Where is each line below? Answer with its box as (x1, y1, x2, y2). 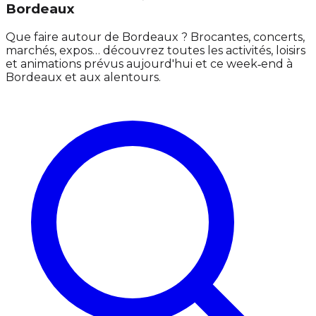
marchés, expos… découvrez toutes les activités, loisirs (6, 44, 305, 58)
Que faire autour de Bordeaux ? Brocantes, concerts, (6, 30, 305, 44)
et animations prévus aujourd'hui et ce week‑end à (6, 57, 293, 71)
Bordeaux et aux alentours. (6, 71, 161, 85)
